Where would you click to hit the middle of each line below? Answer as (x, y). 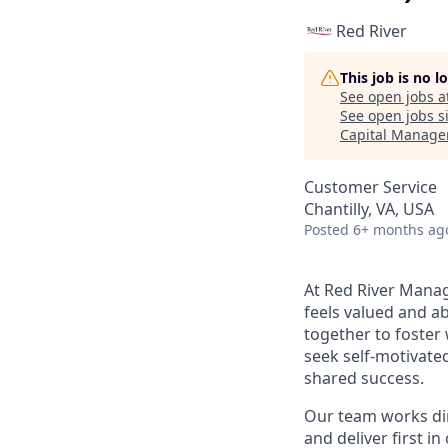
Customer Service (370, 187)
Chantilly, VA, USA (369, 209)
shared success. (364, 378)
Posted (326, 229)
